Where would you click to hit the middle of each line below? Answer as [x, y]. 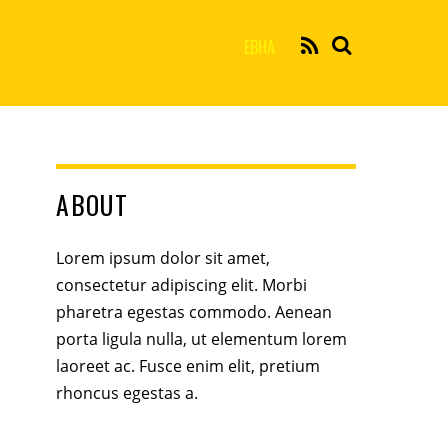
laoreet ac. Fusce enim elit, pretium [188, 365]
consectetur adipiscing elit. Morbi [182, 284]
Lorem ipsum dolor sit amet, [163, 257]
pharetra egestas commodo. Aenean [194, 311]
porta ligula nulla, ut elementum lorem [202, 338]
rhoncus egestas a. [127, 392]
